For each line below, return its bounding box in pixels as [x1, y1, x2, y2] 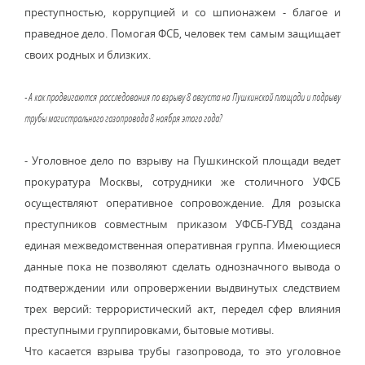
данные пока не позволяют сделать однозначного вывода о [24, 259, 341, 274]
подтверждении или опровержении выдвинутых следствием [24, 280, 341, 295]
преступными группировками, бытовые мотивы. [24, 323, 274, 337]
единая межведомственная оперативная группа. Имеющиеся [24, 238, 341, 253]
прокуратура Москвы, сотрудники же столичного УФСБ [24, 174, 341, 189]
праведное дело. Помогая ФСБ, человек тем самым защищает [24, 26, 341, 41]
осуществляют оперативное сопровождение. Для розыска [24, 196, 341, 210]
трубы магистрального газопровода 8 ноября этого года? [24, 112, 222, 125]
